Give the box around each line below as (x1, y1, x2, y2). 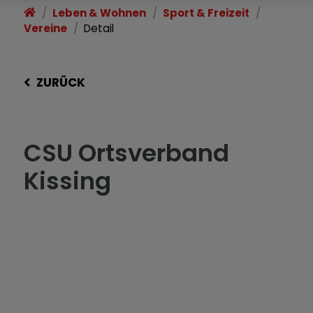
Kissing (24, 163, 112, 198)
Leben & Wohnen (52, 6, 147, 20)
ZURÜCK (36, 74, 85, 92)
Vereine (24, 21, 68, 36)
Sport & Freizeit (163, 6, 250, 20)
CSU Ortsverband (24, 136, 230, 170)
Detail (84, 21, 115, 36)
